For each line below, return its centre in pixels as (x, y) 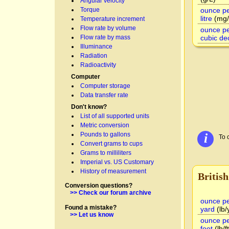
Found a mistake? (91, 208)
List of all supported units (115, 116)
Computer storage (105, 86)
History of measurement (113, 171)
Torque (90, 10)
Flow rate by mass (105, 37)
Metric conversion (105, 125)
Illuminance (96, 47)
